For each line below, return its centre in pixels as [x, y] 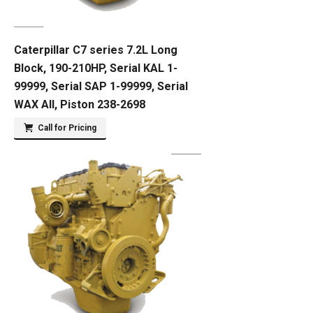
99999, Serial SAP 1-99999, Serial [101, 86]
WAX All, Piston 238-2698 [80, 104]
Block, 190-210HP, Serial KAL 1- [96, 68]
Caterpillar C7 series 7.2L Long [96, 50]
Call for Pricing [67, 128]
